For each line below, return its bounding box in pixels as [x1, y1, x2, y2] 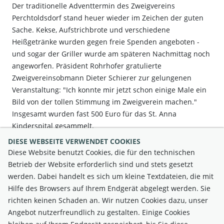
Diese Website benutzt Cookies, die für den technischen [8, 147, 195, 157]
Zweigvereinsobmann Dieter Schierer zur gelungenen [12, 73, 191, 82]
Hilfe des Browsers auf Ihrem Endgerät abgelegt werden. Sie [8, 183, 210, 193]
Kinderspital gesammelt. [12, 121, 94, 130]
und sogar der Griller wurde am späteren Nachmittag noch [12, 49, 210, 58]
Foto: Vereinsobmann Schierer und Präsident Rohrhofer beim [12, 141, 203, 150]
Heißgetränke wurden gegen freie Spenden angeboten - [12, 37, 199, 46]
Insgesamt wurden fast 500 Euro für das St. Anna [12, 109, 176, 118]
